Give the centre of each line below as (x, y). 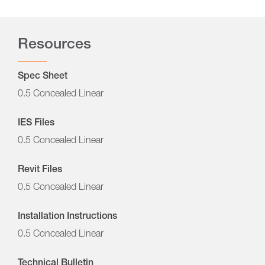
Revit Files (40, 170)
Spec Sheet (43, 77)
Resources (54, 45)
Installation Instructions (67, 217)
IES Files (36, 123)
